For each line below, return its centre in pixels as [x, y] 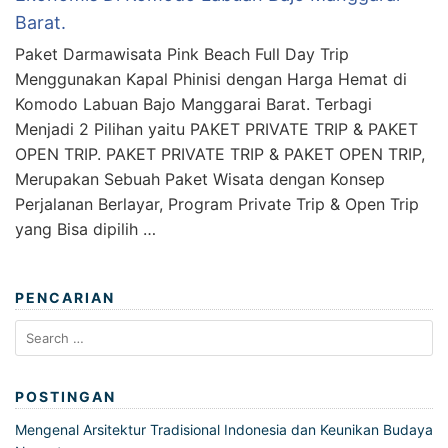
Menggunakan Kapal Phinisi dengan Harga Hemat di [211, 79]
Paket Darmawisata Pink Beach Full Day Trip [182, 54]
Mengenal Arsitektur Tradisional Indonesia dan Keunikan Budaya [224, 430]
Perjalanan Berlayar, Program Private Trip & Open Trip [217, 204]
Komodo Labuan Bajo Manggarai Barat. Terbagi [193, 104]
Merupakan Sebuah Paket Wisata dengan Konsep [200, 179]
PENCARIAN [65, 298]
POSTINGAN [65, 397]
